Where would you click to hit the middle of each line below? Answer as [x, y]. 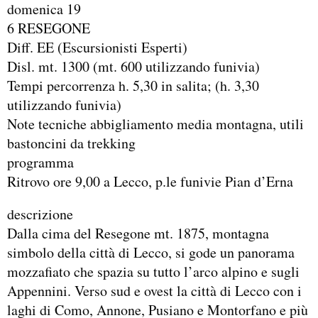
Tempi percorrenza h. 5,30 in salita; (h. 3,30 [133, 86]
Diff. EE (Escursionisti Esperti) [97, 48]
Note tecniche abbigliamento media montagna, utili [155, 124]
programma [40, 163]
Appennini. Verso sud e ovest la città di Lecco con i [154, 290]
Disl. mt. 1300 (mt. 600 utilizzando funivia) [133, 67]
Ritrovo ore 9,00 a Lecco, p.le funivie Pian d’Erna [150, 182]
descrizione [40, 214]
